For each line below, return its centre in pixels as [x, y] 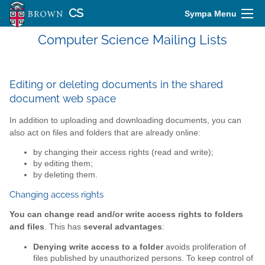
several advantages [123, 227]
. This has [64, 227]
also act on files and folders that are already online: [105, 132]
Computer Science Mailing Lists [132, 40]
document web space [63, 98]
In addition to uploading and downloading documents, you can [125, 120]
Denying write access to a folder [98, 247]
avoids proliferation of [205, 247]
